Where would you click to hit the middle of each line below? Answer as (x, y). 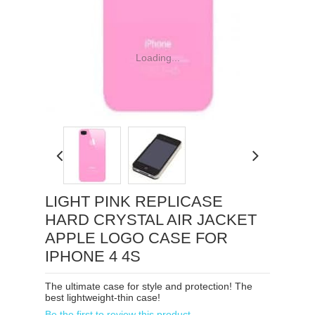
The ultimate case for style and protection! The (149, 286)
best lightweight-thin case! (103, 297)
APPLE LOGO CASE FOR (136, 238)
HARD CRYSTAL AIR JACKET (151, 219)
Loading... (157, 57)
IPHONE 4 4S (93, 256)
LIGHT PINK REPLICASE (134, 201)
